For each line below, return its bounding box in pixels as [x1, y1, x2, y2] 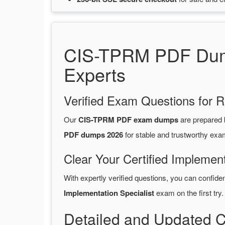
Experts [64, 61, 126, 87]
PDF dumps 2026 [64, 129, 123, 141]
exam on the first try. [154, 187, 223, 198]
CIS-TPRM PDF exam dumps [78, 114, 178, 126]
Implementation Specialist [64, 187, 154, 199]
